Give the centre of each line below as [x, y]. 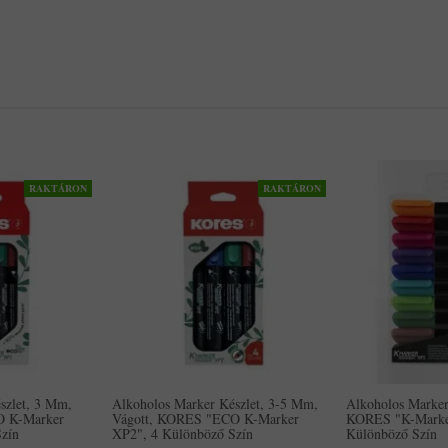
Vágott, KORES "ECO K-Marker [205, 418]
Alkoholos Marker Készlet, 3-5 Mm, [215, 403]
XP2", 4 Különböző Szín [182, 433]
